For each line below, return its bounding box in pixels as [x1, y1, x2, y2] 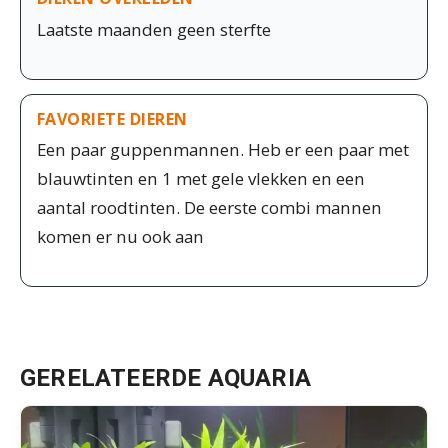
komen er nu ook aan [37, 225, 204, 249]
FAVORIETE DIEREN [37, 107, 188, 130]
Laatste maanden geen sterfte [37, 17, 271, 41]
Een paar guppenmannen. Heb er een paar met [37, 138, 409, 162]
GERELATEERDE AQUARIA [20, 364, 311, 393]
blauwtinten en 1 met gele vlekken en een [37, 167, 365, 191]
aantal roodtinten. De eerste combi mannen [37, 196, 382, 220]
